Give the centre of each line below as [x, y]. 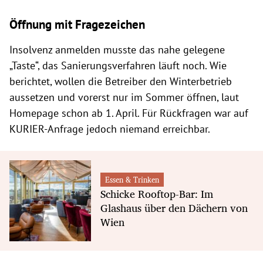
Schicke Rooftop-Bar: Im [156, 193]
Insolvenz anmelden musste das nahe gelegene [117, 49]
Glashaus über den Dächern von [174, 208]
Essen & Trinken [132, 179]
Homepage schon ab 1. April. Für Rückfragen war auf [129, 113]
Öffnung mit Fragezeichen [77, 24]
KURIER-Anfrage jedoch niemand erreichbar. [110, 129]
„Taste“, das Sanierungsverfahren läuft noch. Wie [118, 65]
